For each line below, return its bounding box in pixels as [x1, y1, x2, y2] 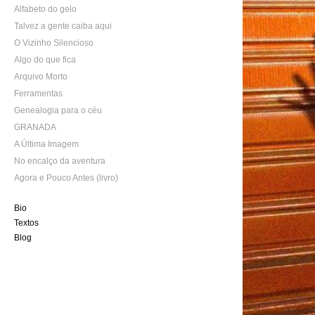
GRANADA [14, 122, 56, 132]
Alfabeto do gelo [14, 4, 77, 14]
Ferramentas [14, 89, 63, 98]
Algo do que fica [14, 55, 76, 65]
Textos [14, 218, 39, 228]
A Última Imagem [14, 139, 79, 149]
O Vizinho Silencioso [14, 38, 94, 48]
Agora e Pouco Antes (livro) [14, 173, 118, 183]
